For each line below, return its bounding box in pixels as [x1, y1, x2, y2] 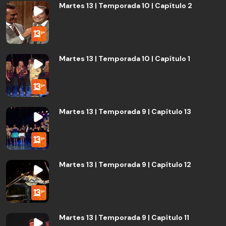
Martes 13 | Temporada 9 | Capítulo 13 [59, 107, 191, 116]
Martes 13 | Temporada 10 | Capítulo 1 [59, 54, 190, 63]
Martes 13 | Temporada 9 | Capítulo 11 [59, 213, 189, 222]
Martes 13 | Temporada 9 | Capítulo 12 [59, 160, 191, 169]
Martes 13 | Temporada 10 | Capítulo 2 [59, 1, 192, 10]
